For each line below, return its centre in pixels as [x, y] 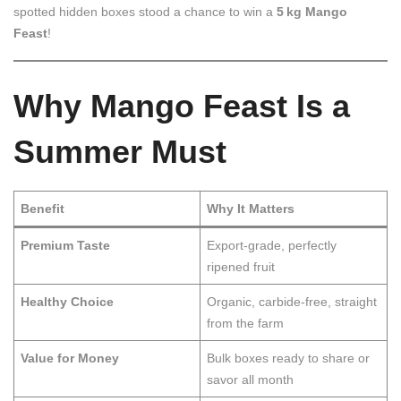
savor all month [250, 379]
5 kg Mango [312, 11]
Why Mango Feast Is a [182, 106]
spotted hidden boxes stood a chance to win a [145, 11]
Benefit [43, 208]
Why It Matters [251, 208]
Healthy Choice [67, 301]
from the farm [245, 323]
